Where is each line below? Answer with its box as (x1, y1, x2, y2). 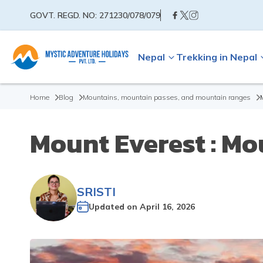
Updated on (89, 201, 140, 212)
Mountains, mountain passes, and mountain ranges (83, 93, 251, 102)
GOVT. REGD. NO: (30, 10, 99, 21)
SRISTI (77, 184, 116, 199)
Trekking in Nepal (176, 51, 257, 63)
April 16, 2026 (140, 201, 195, 212)
